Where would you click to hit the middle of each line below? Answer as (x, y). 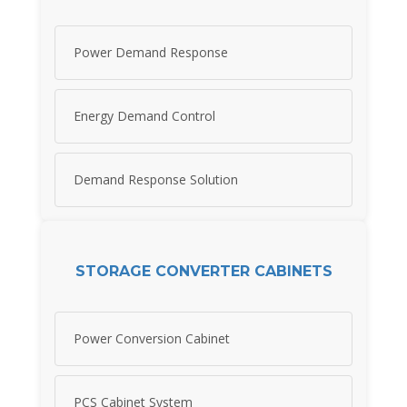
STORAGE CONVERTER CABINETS (203, 271)
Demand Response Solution (156, 180)
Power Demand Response (151, 53)
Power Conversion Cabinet (152, 339)
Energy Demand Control (144, 116)
